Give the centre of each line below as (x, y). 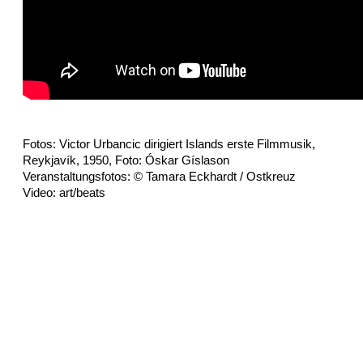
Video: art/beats (64, 192)
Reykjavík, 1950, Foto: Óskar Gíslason (126, 160)
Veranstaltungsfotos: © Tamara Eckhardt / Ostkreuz (159, 176)
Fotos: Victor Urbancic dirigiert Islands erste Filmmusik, (169, 143)
